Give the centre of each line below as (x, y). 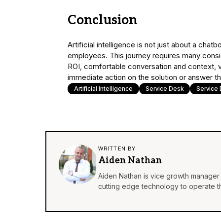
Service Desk (165, 89)
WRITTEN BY (117, 149)
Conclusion (102, 20)
